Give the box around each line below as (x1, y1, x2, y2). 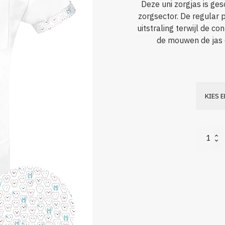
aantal (195, 157, 213, 165)
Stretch (195, 148, 215, 156)
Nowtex (195, 130, 215, 138)
